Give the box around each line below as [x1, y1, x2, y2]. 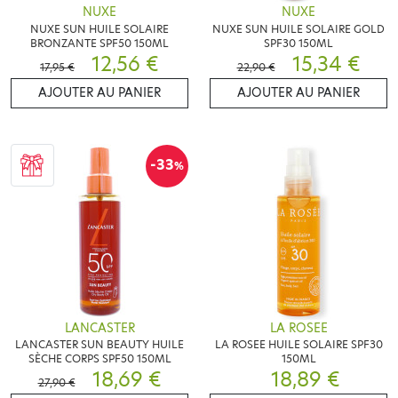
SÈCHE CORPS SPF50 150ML [28, 351, 171, 367]
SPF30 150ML [264, 35, 333, 51]
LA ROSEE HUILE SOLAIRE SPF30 [214, 337, 383, 353]
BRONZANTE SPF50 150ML [30, 35, 169, 51]
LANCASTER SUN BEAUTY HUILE [15, 337, 184, 353]
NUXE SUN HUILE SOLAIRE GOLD [212, 20, 385, 36]
